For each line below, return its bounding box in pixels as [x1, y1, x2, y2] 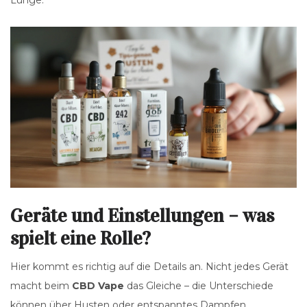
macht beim [10, 280, 72, 293]
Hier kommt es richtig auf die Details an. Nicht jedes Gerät [10, 260, 288, 273]
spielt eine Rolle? [10, 227, 151, 251]
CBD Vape [72, 280, 124, 293]
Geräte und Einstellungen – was [10, 204, 274, 228]
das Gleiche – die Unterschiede [124, 280, 273, 293]
